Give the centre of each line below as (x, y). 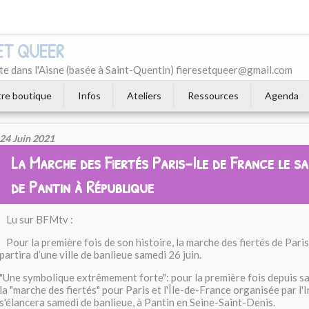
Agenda (282, 96)
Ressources (213, 96)
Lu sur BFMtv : (40, 219)
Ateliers (144, 96)
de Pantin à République (82, 187)
